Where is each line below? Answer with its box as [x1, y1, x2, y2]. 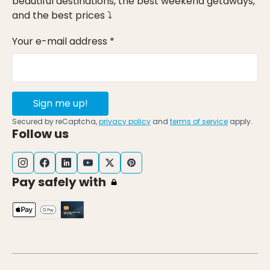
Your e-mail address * [12, 34, 115, 48]
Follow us [12, 125, 69, 142]
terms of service [170, 116, 228, 127]
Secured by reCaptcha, [12, 116, 99, 127]
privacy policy [99, 116, 151, 127]
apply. [228, 116, 253, 127]
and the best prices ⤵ [12, 8, 112, 22]
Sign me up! [33, 96, 88, 110]
